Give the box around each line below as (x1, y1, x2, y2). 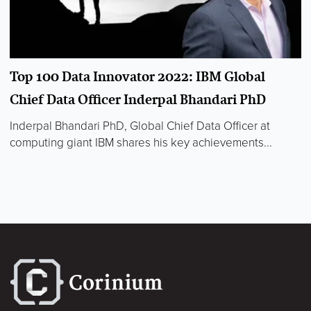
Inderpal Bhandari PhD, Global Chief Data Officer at (10, 118, 270, 133)
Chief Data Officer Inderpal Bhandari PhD (10, 89, 266, 109)
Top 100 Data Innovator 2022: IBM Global (10, 66, 265, 86)
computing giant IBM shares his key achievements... (10, 135, 272, 150)
